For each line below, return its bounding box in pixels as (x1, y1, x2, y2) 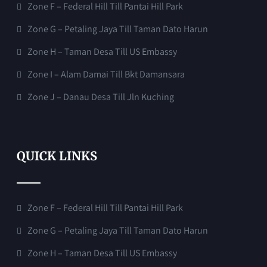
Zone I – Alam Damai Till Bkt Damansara (27, 67, 185, 80)
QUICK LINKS (17, 148, 98, 163)
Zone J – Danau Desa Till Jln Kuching (27, 90, 175, 103)
